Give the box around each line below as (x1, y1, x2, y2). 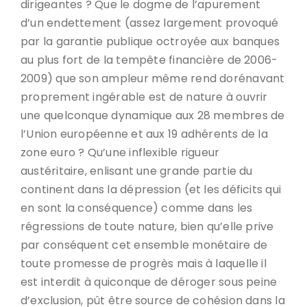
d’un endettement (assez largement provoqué (21, 15, 279, 31)
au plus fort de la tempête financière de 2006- (21, 52, 278, 68)
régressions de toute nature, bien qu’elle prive (21, 219, 274, 234)
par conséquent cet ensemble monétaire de (21, 237, 268, 253)
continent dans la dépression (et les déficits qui (21, 182, 282, 197)
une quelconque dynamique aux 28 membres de (21, 108, 285, 123)
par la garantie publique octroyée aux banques (21, 34, 280, 49)
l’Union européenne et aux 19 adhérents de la (21, 126, 268, 142)
